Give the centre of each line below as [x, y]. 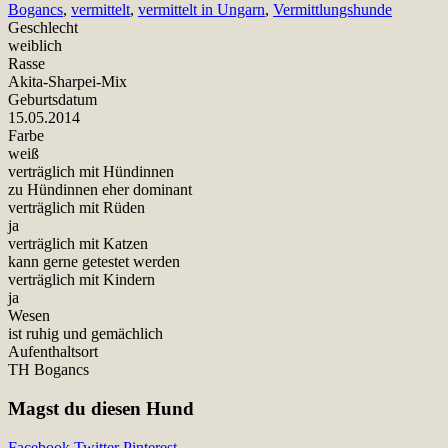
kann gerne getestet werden [94, 262]
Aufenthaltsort [53, 352]
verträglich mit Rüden [76, 208]
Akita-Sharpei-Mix [67, 82]
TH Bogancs [48, 370]
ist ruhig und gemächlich [85, 334]
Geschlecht [43, 28]
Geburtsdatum [52, 100]
